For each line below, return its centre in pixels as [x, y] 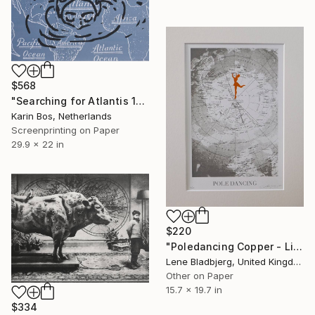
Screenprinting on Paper [65, 130]
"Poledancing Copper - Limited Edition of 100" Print [297, 246]
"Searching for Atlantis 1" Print [141, 101]
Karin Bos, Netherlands [62, 116]
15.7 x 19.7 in [194, 289]
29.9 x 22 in [38, 144]
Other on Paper [200, 275]
